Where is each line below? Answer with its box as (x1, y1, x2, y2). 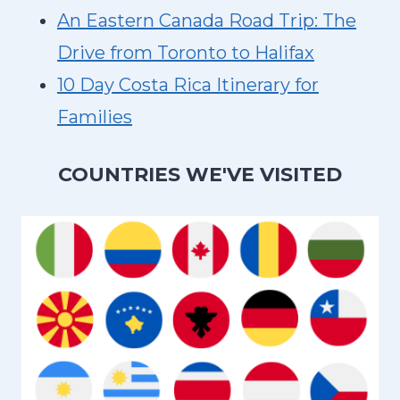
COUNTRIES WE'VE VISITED (58, 162, 342, 187)
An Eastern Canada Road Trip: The (57, 10, 356, 31)
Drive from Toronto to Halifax (57, 42, 314, 63)
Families (57, 106, 132, 128)
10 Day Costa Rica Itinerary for (57, 74, 319, 96)
